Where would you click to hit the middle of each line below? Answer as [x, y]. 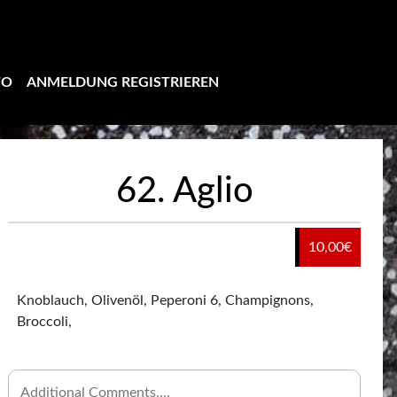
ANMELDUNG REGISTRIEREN [123, 82]
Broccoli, [44, 322]
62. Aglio [184, 192]
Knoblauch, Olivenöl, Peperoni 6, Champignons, [165, 301]
